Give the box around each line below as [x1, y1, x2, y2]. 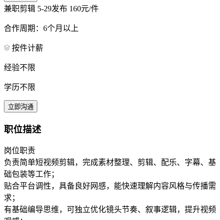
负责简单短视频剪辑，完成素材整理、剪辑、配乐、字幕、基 [4, 158, 216, 167]
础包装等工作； [4, 170, 59, 179]
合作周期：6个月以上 [4, 24, 79, 32]
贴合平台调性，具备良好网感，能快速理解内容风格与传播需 [4, 182, 216, 191]
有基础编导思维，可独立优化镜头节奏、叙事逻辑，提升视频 [4, 205, 216, 214]
